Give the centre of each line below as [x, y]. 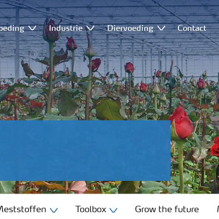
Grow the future [167, 209]
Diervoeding [130, 28]
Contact [192, 28]
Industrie [66, 28]
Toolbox [91, 209]
